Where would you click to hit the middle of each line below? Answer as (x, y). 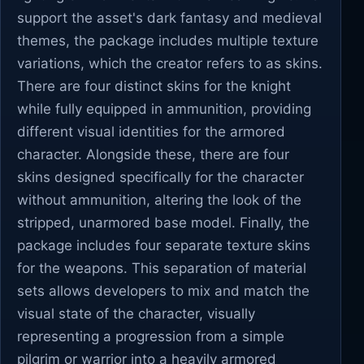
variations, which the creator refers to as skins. (170, 63)
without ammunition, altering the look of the (159, 200)
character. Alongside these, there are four (153, 154)
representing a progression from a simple (151, 336)
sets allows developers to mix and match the (163, 291)
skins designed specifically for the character (160, 177)
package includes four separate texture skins (164, 245)
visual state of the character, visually (136, 314)
